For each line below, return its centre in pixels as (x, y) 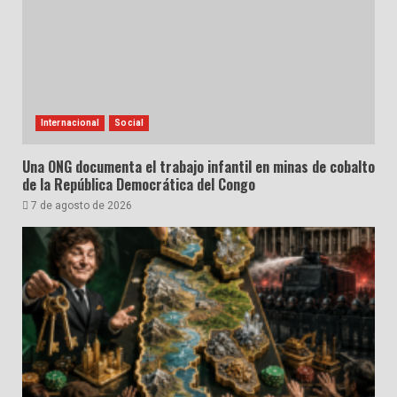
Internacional (70, 123)
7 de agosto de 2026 (80, 206)
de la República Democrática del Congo (139, 184)
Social (129, 123)
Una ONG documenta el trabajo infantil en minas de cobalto (198, 167)
